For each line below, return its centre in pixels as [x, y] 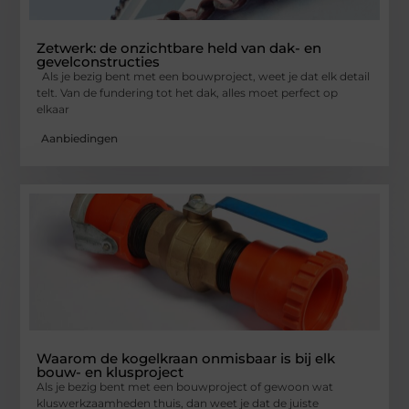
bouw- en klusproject [110, 372]
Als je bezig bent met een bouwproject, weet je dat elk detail [204, 76]
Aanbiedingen [80, 139]
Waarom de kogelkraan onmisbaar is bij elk [186, 359]
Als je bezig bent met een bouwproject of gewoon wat [185, 387]
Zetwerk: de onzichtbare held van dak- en [179, 47]
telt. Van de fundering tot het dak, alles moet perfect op [188, 92]
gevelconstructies [99, 61]
